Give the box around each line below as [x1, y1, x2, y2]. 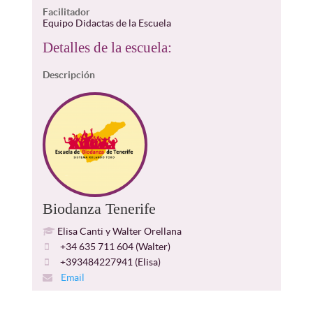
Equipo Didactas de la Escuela [42, 17, 171, 29]
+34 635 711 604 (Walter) [57, 241, 170, 252]
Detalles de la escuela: [42, 39, 172, 56]
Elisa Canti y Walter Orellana [54, 226, 182, 237]
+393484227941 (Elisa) [57, 256, 161, 268]
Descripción [42, 69, 95, 80]
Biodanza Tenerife [42, 200, 156, 217]
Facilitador [42, 6, 90, 17]
